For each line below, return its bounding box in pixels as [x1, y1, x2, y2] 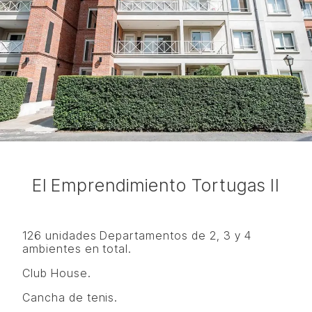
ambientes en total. [22, 242, 132, 256]
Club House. [22, 266, 91, 280]
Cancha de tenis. [22, 290, 118, 304]
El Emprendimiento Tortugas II [31, 175, 281, 196]
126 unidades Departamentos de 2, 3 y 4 [22, 228, 251, 242]
